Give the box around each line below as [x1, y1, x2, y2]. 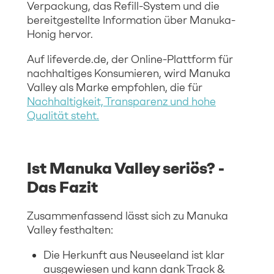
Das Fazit [27, 177, 98, 197]
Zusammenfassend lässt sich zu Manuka [27, 209, 228, 223]
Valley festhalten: [27, 223, 113, 237]
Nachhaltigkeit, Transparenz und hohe [27, 94, 216, 108]
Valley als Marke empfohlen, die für [27, 80, 202, 94]
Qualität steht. [27, 108, 99, 122]
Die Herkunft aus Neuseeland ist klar [43, 248, 224, 262]
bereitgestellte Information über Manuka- [27, 13, 235, 27]
